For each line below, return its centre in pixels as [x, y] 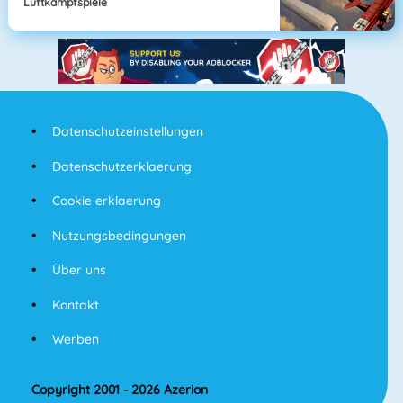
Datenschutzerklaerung [121, 166]
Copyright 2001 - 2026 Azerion [120, 390]
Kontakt [75, 304]
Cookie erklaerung [106, 201]
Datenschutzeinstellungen [127, 132]
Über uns [79, 270]
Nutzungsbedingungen [119, 235]
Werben [75, 340]
